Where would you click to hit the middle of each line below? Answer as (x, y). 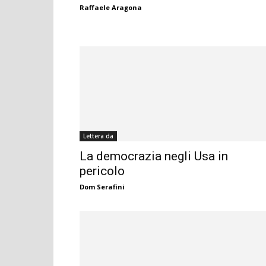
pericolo (102, 171)
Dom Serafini (102, 187)
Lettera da (98, 136)
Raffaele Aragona (111, 8)
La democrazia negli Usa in (154, 156)
